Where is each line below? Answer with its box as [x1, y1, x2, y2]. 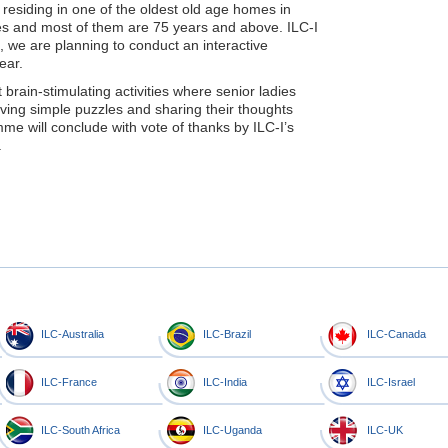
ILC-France [41, 375, 97, 388]
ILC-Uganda [203, 423, 262, 436]
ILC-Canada [367, 327, 426, 340]
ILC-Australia [41, 327, 104, 340]
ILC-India [203, 375, 247, 388]
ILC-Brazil [203, 327, 251, 340]
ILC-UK [367, 423, 403, 436]
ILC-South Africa [41, 423, 120, 436]
